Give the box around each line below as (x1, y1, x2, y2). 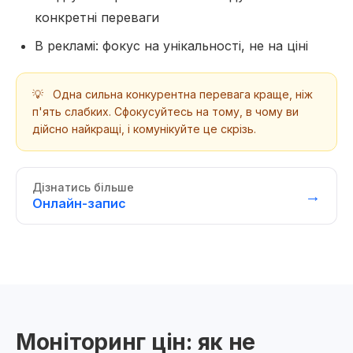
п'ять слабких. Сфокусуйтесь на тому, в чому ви (32, 105, 299, 118)
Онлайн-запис (32, 195, 126, 211)
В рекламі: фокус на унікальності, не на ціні (35, 38, 308, 54)
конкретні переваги (35, 9, 159, 25)
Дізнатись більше (32, 180, 134, 194)
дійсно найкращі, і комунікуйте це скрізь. (32, 122, 256, 136)
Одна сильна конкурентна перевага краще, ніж (50, 87, 313, 101)
